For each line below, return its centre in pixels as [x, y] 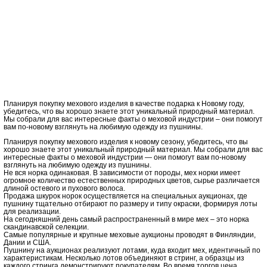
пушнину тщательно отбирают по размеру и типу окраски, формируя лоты [131, 204]
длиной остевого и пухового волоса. [64, 188]
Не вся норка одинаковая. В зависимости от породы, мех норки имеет [122, 173]
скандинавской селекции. [46, 227]
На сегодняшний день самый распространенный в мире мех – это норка [126, 219]
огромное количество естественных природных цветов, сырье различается [132, 180]
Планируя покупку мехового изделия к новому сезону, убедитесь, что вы [126, 142]
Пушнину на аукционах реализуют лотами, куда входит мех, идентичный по [132, 250]
